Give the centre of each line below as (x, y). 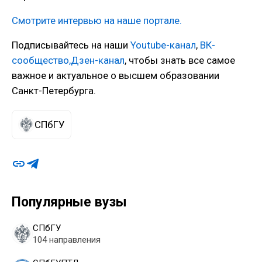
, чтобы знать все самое (180, 60)
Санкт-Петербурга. (57, 90)
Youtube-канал (163, 45)
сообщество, (41, 60)
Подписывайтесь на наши (71, 45)
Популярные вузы (69, 202)
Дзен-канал (98, 60)
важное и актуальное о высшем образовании (116, 75)
